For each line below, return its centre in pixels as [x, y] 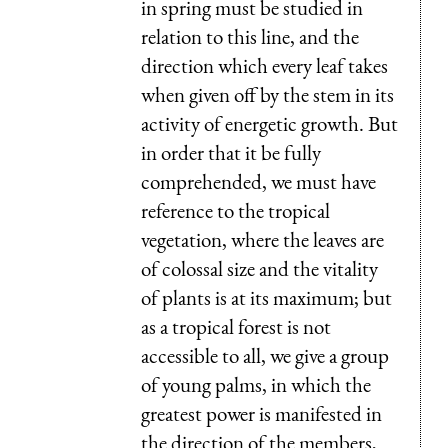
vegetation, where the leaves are [262, 239]
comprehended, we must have [258, 181]
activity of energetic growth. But [269, 123]
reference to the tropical [235, 210]
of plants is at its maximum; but [266, 297]
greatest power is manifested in [261, 413]
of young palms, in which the [256, 384]
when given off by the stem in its [267, 94]
